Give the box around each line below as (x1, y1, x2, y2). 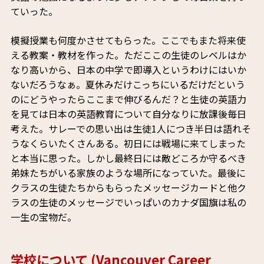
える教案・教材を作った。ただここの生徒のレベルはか (10, 48, 246, 62)
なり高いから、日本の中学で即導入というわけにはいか (10, 62, 246, 77)
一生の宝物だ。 (10, 210, 77, 225)
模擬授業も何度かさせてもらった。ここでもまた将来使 (10, 33, 246, 48)
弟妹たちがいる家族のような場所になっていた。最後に (10, 166, 246, 180)
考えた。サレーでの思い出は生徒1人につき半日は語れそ (10, 121, 251, 136)
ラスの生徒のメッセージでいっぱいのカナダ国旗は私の (10, 195, 246, 210)
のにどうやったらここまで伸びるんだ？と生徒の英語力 (10, 92, 246, 107)
